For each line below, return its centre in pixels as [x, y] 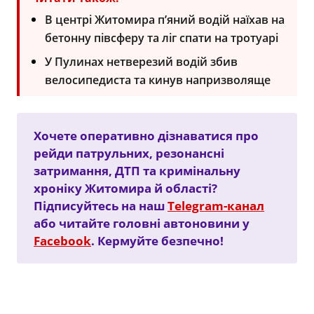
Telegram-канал [216, 206]
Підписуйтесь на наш [101, 206]
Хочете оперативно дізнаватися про [146, 136]
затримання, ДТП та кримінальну [137, 171]
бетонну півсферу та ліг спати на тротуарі [162, 38]
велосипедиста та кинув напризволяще [158, 80]
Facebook [62, 241]
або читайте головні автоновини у [142, 224]
